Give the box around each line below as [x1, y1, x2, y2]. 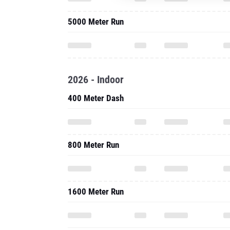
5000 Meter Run [68, 16, 124, 27]
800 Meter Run [68, 140, 119, 150]
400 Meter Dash [68, 93, 124, 103]
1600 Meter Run [68, 186, 124, 197]
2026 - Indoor [68, 73, 124, 86]
